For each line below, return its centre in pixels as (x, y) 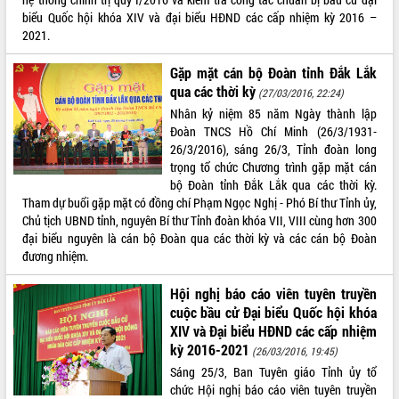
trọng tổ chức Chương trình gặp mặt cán (273, 167)
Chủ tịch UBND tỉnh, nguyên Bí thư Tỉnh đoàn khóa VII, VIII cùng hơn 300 (199, 220)
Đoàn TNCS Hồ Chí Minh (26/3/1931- (273, 131)
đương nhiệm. (56, 256)
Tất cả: (24, 13)
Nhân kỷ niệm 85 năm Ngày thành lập (273, 113)
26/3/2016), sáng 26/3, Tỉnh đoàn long (273, 149)
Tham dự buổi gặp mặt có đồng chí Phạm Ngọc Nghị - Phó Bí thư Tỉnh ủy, (199, 202)
